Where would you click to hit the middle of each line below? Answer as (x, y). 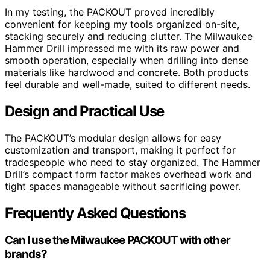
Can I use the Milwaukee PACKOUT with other (118, 240)
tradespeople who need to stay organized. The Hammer (133, 162)
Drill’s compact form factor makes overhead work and (128, 174)
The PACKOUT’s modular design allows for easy (113, 138)
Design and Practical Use (85, 111)
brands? (26, 254)
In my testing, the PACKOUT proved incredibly (110, 12)
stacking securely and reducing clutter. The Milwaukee (129, 36)
